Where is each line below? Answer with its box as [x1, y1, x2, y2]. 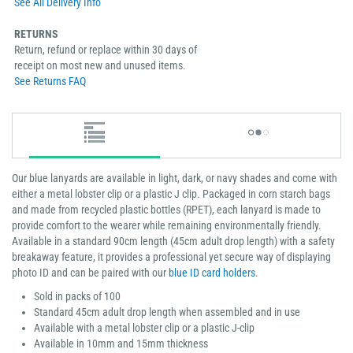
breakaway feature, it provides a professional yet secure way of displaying [12, 251, 331, 264]
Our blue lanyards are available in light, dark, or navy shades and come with [12, 172, 337, 185]
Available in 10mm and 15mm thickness [34, 337, 208, 351]
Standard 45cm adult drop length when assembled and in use [34, 306, 300, 319]
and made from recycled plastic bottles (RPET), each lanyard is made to [12, 203, 321, 217]
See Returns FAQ [14, 75, 86, 88]
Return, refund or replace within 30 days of [14, 43, 197, 57]
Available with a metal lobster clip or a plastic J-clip [34, 321, 255, 335]
